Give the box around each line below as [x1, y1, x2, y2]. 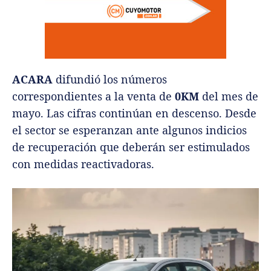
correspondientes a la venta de [12, 89, 175, 104]
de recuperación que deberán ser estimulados [12, 140, 250, 155]
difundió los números [53, 72, 167, 87]
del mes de [199, 89, 258, 104]
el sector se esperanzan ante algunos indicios [12, 123, 247, 138]
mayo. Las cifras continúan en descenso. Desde [12, 106, 256, 121]
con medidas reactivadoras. [12, 157, 154, 172]
